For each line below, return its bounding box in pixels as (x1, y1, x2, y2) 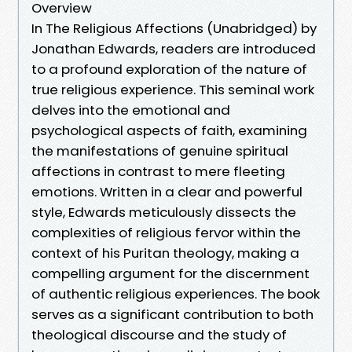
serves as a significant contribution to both (31, 304, 313, 324)
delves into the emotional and (31, 100, 230, 119)
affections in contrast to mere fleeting (31, 161, 285, 181)
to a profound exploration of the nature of (31, 59, 307, 79)
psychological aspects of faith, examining (31, 120, 307, 140)
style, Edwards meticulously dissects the (31, 202, 296, 222)
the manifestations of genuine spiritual (31, 141, 288, 160)
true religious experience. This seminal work (31, 79, 314, 99)
